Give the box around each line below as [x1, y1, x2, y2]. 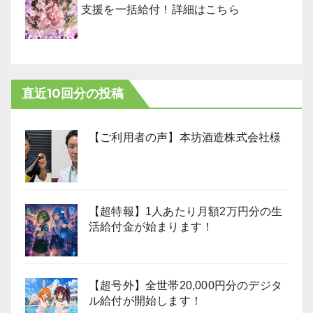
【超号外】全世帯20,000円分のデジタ [89, 279, 282, 291]
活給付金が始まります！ [89, 221, 214, 233]
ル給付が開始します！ [89, 295, 202, 307]
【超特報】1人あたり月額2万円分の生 [89, 205, 283, 217]
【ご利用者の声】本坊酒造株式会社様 [89, 131, 282, 143]
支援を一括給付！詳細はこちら [81, 3, 240, 15]
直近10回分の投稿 [22, 86, 124, 101]
